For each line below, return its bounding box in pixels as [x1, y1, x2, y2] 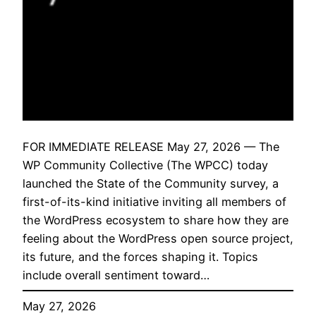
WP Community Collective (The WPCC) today [23, 157, 268, 172]
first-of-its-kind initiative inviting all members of [23, 194, 286, 209]
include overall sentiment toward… [23, 267, 209, 282]
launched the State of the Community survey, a [23, 176, 279, 190]
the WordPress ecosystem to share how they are [23, 212, 288, 227]
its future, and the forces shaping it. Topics [23, 249, 258, 264]
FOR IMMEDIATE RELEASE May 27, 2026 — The [23, 139, 279, 154]
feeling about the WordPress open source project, [23, 231, 293, 245]
